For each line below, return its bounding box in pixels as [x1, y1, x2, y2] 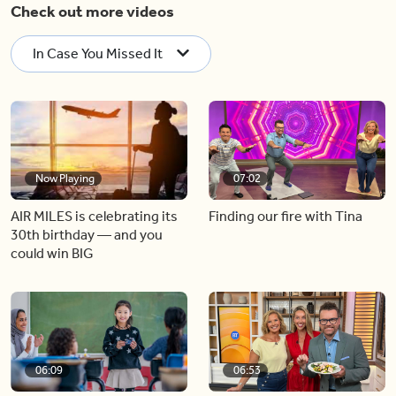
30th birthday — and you [11, 226, 163, 243]
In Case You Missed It [33, 44, 163, 62]
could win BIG [11, 245, 94, 262]
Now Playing [35, 171, 95, 185]
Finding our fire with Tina [209, 208, 362, 225]
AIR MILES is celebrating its [11, 208, 178, 225]
